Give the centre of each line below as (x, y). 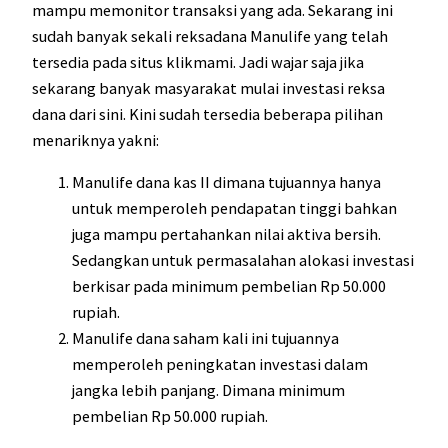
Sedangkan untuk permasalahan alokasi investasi (243, 260)
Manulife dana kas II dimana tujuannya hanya (226, 182)
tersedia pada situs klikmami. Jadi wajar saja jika (198, 61)
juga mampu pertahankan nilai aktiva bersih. (226, 234)
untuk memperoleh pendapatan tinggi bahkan (234, 208)
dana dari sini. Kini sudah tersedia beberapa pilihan (207, 113)
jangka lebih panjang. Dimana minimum (208, 390)
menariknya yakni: (95, 139)
